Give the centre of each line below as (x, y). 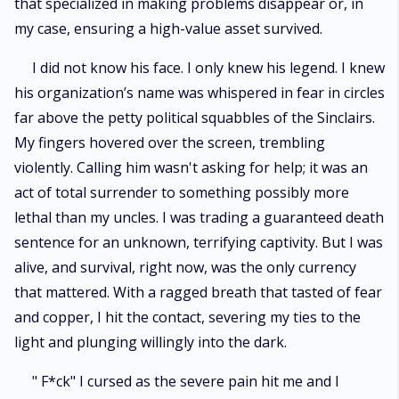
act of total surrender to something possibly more (182, 192)
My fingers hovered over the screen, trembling (170, 142)
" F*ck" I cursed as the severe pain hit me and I (186, 381)
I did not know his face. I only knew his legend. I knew (208, 68)
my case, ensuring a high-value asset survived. (168, 28)
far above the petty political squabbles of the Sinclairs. (195, 118)
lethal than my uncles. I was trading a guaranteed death (199, 217)
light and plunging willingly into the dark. (151, 342)
